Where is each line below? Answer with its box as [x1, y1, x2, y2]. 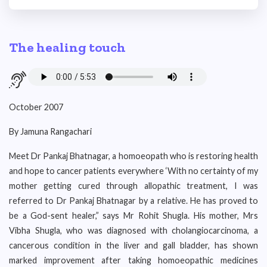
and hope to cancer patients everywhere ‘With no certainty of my [9, 166, 258, 176]
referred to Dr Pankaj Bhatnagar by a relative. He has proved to [9, 195, 258, 206]
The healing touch [9, 39, 126, 55]
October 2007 [9, 102, 63, 112]
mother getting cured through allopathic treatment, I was [9, 181, 258, 191]
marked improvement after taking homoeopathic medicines [9, 255, 258, 265]
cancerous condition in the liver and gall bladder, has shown [9, 240, 258, 250]
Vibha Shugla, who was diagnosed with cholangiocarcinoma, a [9, 225, 258, 235]
